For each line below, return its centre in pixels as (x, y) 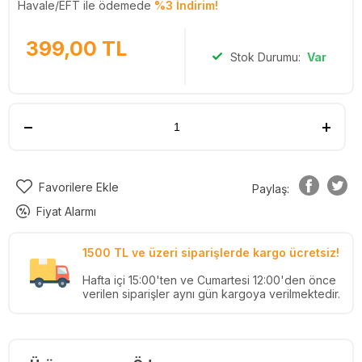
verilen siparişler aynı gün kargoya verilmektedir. (211, 294)
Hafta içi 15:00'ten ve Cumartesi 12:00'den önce (209, 280)
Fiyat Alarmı (66, 212)
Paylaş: (270, 188)
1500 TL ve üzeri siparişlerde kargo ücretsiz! (211, 253)
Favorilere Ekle (79, 187)
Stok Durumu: (268, 57)
